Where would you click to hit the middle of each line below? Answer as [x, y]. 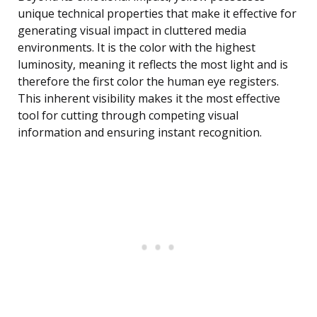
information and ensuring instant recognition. [140, 133]
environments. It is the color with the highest [137, 48]
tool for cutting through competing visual [128, 116]
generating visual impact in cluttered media [132, 31]
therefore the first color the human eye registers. [148, 82]
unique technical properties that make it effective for [157, 14]
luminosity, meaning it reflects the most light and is [153, 65]
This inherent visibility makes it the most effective [149, 99]
